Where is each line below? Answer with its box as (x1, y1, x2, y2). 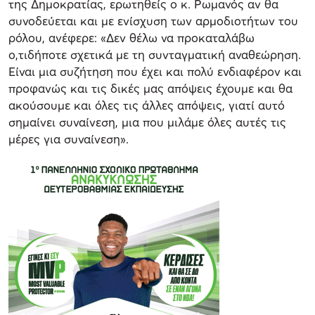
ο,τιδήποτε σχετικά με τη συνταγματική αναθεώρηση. (8, 46, 301, 62)
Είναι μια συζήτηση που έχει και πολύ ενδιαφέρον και (8, 63, 302, 79)
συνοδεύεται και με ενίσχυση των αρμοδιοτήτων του (8, 13, 298, 28)
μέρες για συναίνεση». (8, 131, 129, 146)
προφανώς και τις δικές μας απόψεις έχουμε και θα (8, 80, 292, 96)
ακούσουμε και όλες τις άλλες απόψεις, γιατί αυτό (8, 97, 285, 112)
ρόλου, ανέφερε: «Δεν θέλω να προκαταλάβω (8, 30, 255, 45)
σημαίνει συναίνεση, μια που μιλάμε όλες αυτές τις (8, 114, 286, 129)
